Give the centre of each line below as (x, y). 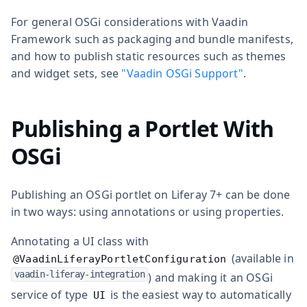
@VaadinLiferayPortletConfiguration (120, 259)
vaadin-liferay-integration (79, 274)
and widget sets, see (66, 73)
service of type (51, 294)
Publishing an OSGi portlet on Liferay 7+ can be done (151, 194)
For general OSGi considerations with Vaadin (130, 22)
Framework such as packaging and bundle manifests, (152, 39)
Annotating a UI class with (80, 241)
